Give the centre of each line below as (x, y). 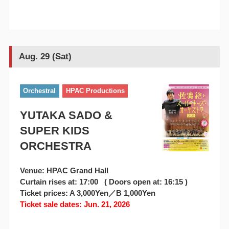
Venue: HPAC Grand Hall (64, 170)
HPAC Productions (95, 91)
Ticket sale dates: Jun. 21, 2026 (75, 204)
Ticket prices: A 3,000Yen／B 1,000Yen (87, 193)
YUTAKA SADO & (66, 115)
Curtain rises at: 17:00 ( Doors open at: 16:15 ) (104, 181)
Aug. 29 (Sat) (45, 57)
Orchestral (40, 91)
